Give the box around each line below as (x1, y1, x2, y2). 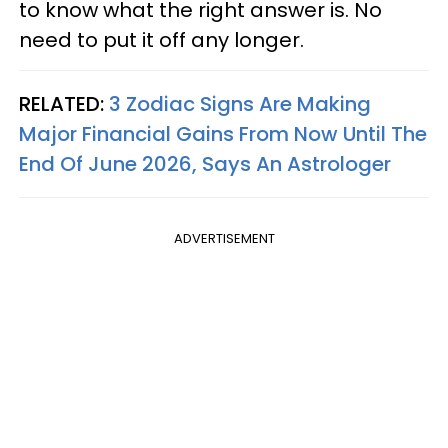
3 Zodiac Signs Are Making (109, 89, 371, 118)
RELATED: (19, 89, 109, 118)
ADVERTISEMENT (173, 228, 275, 248)
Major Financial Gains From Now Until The (19, 119, 427, 148)
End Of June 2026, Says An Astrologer (19, 149, 391, 178)
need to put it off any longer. (19, 25, 304, 54)
